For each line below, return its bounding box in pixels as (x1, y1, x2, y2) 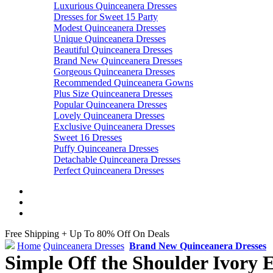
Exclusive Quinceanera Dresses (54, 121, 175, 132)
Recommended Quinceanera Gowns (54, 77, 193, 88)
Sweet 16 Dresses (54, 132, 122, 143)
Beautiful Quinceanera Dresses (54, 44, 172, 55)
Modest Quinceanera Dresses (54, 23, 166, 34)
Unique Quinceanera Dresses (54, 34, 166, 44)
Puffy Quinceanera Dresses (54, 143, 158, 154)
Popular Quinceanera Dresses (54, 99, 167, 110)
